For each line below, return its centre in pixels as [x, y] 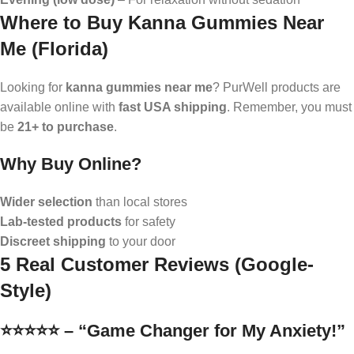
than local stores [140, 201]
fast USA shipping [173, 107]
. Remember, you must [289, 107]
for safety [149, 221]
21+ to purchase [66, 126]
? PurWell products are [277, 87]
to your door [141, 241]
